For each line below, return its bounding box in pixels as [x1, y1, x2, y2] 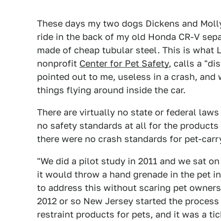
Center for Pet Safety [79, 58, 169, 69]
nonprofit [37, 58, 79, 69]
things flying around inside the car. [37, 85, 185, 95]
